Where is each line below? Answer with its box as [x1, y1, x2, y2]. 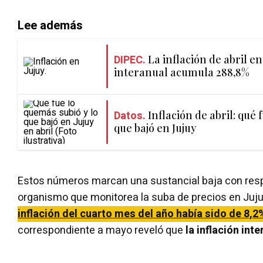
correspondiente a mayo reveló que [18, 222, 186, 238]
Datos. [114, 108, 146, 124]
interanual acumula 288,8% [114, 65, 249, 80]
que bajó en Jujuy [114, 121, 196, 136]
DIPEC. [114, 52, 146, 69]
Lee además [18, 16, 83, 34]
